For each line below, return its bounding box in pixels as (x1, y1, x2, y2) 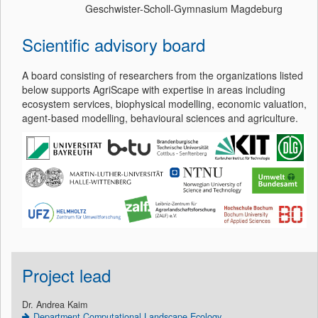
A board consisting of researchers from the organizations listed (22, 68, 303, 82)
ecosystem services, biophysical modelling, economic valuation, (22, 97, 307, 111)
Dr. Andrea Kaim (22, 297, 87, 311)
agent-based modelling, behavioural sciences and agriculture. (22, 111, 298, 125)
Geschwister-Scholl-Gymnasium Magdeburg (85, 1, 283, 16)
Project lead (22, 262, 111, 287)
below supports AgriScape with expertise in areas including (22, 82, 285, 97)
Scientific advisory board (22, 32, 205, 57)
